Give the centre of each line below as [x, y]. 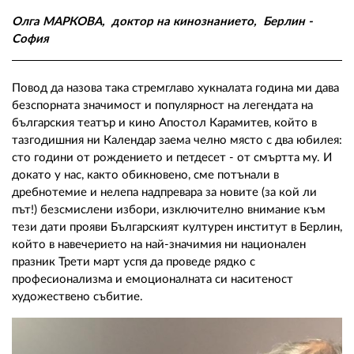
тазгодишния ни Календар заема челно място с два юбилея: [177, 140]
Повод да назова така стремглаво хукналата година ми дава [175, 88]
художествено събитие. [77, 296]
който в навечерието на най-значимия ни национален [159, 244]
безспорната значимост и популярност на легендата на [162, 105]
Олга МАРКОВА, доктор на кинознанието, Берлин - [162, 21]
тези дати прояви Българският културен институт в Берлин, [177, 227]
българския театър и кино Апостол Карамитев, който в [164, 122]
